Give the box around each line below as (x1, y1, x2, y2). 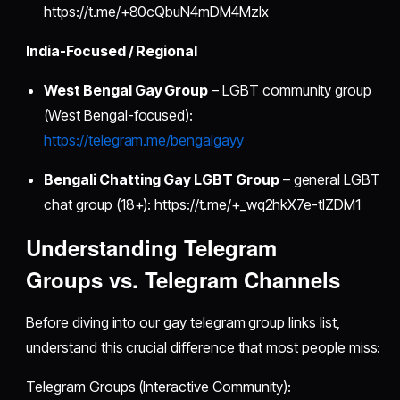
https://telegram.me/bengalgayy (44, 130, 244, 149)
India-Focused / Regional (26, 41, 198, 60)
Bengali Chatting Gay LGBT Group (44, 170, 279, 188)
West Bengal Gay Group (44, 80, 209, 99)
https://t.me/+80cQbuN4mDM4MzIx (44, 2, 269, 21)
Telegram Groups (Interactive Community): (26, 377, 292, 396)
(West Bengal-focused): (44, 105, 194, 124)
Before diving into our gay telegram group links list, (26, 312, 340, 331)
